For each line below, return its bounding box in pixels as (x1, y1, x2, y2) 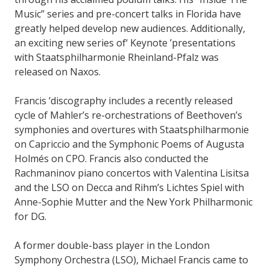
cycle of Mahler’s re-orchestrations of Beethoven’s (14, 108, 242, 122)
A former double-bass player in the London (14, 238, 210, 252)
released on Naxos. (14, 64, 101, 78)
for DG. (14, 209, 46, 223)
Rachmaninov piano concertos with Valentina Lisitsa (14, 166, 249, 180)
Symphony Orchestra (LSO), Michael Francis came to (14, 253, 248, 266)
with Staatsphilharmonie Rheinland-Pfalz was (14, 50, 219, 64)
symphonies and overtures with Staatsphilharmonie (14, 122, 249, 136)
